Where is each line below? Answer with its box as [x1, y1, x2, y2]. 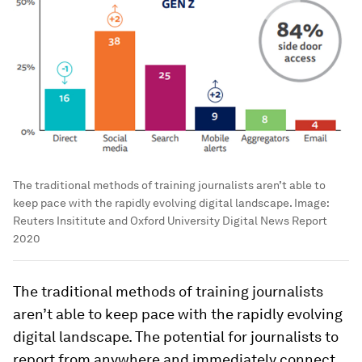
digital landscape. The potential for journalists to [13, 328, 339, 346]
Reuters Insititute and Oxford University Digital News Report [13, 214, 327, 228]
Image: [292, 196, 329, 210]
